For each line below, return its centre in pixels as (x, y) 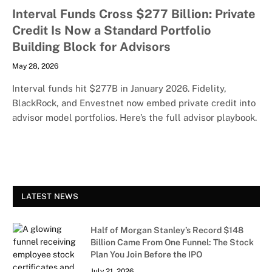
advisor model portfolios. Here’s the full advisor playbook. (134, 117)
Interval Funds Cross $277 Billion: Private (134, 14)
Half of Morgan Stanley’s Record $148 (167, 230)
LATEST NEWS (50, 196)
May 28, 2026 (35, 66)
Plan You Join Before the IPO (146, 254)
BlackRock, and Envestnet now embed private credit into (134, 103)
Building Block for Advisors (91, 46)
